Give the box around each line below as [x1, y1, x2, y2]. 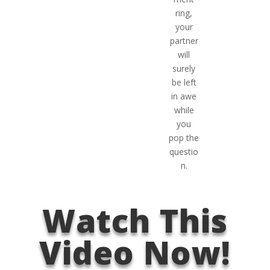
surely [172, 62, 196, 74]
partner [169, 34, 198, 46]
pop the [169, 131, 199, 143]
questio [169, 145, 199, 157]
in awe [171, 90, 197, 102]
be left [171, 76, 196, 88]
